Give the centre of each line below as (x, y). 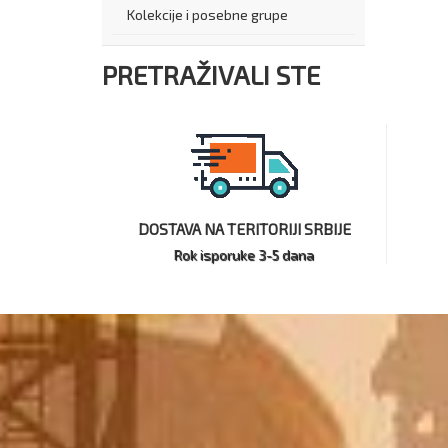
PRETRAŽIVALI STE (211, 74)
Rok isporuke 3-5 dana (244, 254)
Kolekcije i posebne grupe (207, 14)
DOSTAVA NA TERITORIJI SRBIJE (244, 228)
